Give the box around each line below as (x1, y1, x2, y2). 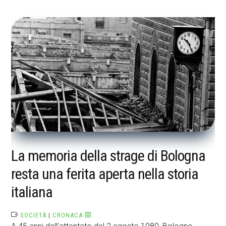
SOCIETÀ (20, 211, 47, 219)
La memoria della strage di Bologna (11, 147, 206, 165)
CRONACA (52, 211, 83, 219)
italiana (11, 183, 53, 201)
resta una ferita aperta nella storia (11, 165, 199, 183)
